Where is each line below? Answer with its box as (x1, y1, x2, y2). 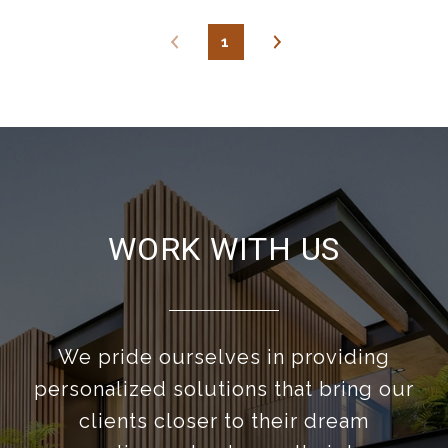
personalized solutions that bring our (34, 377, 414, 402)
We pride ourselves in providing (58, 345, 390, 370)
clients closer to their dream (79, 409, 369, 434)
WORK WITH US (108, 230, 340, 269)
